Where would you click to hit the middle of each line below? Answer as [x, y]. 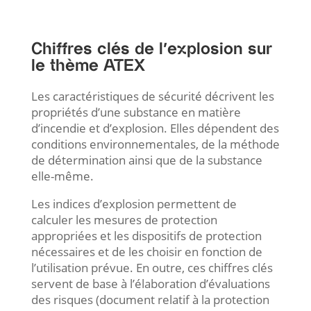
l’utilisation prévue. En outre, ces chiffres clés [152, 268]
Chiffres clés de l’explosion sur [151, 49]
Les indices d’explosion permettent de [134, 204]
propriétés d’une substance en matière [136, 112]
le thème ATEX [88, 66]
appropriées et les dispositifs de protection [146, 236]
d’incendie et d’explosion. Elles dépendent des [155, 128]
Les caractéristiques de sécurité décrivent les [152, 96]
